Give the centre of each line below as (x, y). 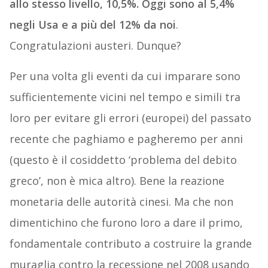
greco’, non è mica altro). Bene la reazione (117, 181)
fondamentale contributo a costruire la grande (130, 244)
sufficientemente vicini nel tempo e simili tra (125, 97)
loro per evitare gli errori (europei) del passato (130, 118)
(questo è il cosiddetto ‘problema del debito (123, 160)
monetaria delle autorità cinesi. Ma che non (121, 202)
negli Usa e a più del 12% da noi (92, 25)
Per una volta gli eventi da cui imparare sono (125, 76)
